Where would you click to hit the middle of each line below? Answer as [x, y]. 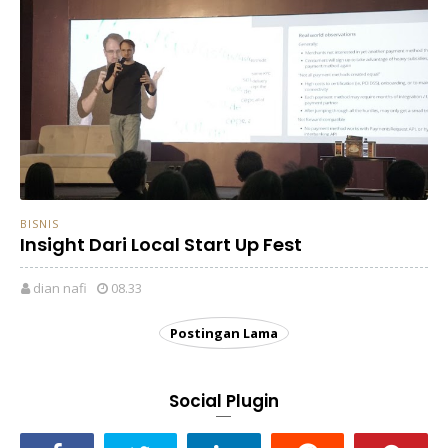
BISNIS [39, 224]
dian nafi [60, 287]
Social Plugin [224, 400]
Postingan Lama [224, 332]
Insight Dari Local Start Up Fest [161, 245]
